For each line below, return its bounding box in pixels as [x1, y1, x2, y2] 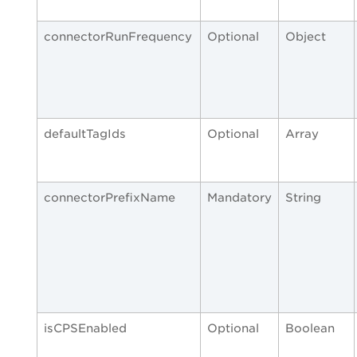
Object [285, 29, 326, 44]
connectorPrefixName [44, 190, 175, 205]
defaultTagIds [44, 127, 126, 141]
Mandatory [207, 190, 272, 205]
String [285, 190, 321, 205]
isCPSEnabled [44, 321, 127, 335]
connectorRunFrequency [44, 29, 192, 44]
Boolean [285, 321, 335, 335]
